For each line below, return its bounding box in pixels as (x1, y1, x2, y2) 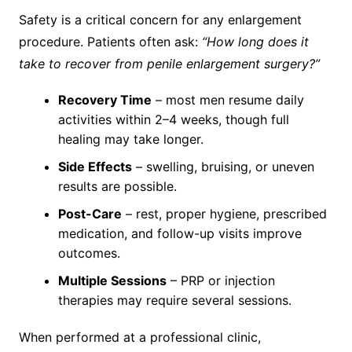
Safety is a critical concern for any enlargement (18, 11, 302, 27)
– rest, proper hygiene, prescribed (121, 205, 327, 222)
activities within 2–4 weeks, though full (57, 111, 289, 127)
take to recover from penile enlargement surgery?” (18, 55, 320, 71)
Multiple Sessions (57, 272, 167, 288)
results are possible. (57, 178, 177, 194)
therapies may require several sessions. (57, 291, 291, 308)
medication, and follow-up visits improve (57, 225, 302, 241)
